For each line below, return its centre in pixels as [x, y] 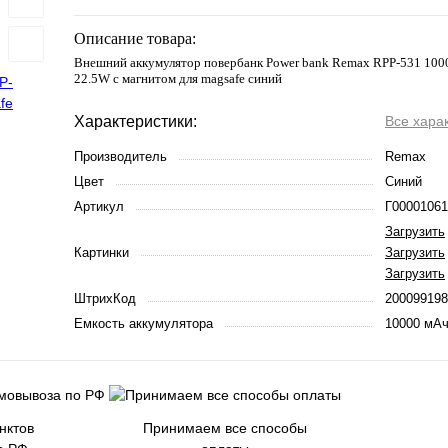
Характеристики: [135, 121]
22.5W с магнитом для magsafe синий [178, 78]
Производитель [120, 156]
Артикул [99, 206]
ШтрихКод [105, 298]
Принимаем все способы [225, 428]
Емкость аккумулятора [143, 323]
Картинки [101, 252]
